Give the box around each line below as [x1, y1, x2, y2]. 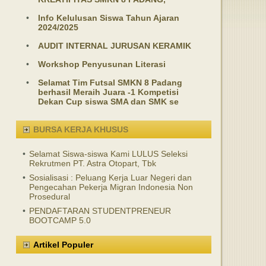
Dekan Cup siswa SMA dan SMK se [38, 97, 179, 106]
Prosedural [29, 192, 70, 201]
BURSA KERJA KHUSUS [33, 125, 128, 134]
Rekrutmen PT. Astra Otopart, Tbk [29, 159, 156, 168]
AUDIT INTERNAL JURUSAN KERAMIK [38, 41, 191, 50]
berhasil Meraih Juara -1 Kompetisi [38, 87, 179, 97]
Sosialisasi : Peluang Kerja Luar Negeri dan [29, 173, 192, 182]
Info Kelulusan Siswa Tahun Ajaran [38, 13, 179, 23]
